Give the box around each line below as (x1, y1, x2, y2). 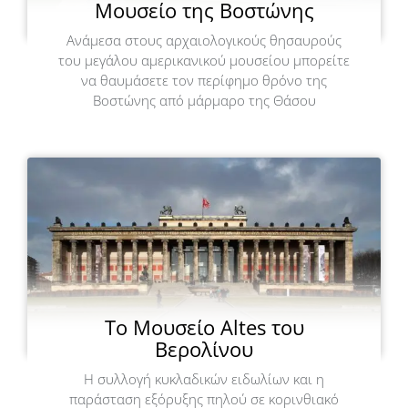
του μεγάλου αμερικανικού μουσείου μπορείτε (58, 51, 350, 70)
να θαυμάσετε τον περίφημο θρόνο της (81, 71, 327, 90)
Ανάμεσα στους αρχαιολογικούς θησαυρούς (66, 31, 342, 50)
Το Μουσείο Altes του (104, 312, 304, 341)
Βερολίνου (155, 334, 253, 362)
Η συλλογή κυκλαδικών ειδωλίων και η (84, 369, 324, 388)
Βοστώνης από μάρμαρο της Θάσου (92, 91, 316, 110)
